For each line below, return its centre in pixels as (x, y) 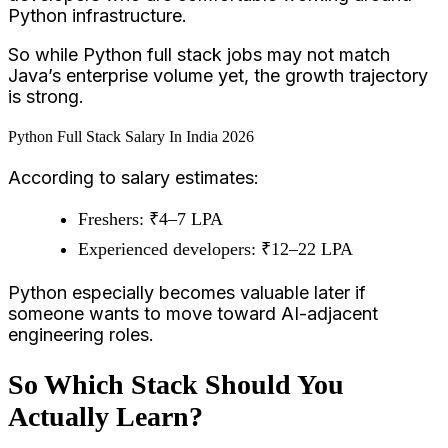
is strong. (46, 96)
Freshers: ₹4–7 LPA (150, 219)
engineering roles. (81, 335)
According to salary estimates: (133, 178)
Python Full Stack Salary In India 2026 (131, 137)
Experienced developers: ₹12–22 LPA (215, 249)
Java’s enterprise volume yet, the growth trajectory (218, 75)
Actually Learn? (105, 416)
